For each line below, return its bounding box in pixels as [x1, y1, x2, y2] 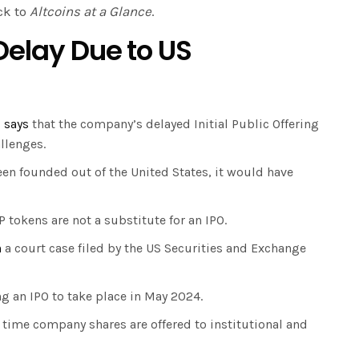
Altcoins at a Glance [30, 3, 152, 20]
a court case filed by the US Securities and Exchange [2, 240, 306, 256]
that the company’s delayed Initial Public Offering [32, 116, 319, 132]
